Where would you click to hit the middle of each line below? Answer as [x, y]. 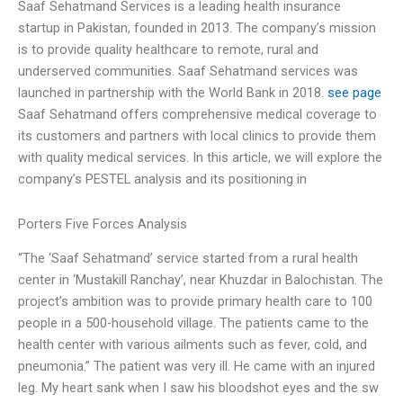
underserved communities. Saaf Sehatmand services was [188, 72]
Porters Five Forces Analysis [103, 224]
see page [354, 93]
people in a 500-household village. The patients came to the [193, 323]
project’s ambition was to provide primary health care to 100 [195, 302]
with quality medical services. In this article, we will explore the [200, 158]
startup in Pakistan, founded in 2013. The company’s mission [197, 28]
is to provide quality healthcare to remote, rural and [168, 50]
